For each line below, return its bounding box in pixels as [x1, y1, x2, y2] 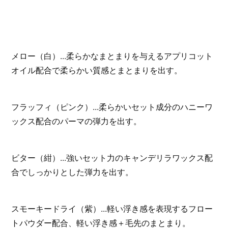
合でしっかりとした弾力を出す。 [11, 166, 134, 178]
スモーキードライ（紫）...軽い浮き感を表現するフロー [11, 203, 213, 214]
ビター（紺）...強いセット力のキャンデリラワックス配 [11, 152, 213, 163]
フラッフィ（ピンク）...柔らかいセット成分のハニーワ [11, 101, 213, 112]
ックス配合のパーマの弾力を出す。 [11, 115, 142, 127]
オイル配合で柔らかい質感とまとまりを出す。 [11, 64, 183, 76]
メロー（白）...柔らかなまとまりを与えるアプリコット [11, 50, 213, 62]
